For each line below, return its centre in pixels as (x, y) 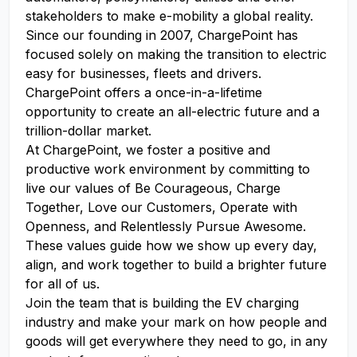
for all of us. (63, 284)
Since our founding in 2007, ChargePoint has (162, 35)
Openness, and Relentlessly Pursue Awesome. (166, 226)
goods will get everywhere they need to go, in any (177, 341)
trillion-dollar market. (88, 131)
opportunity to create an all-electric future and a (173, 112)
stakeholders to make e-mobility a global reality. (169, 16)
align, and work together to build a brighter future (176, 265)
